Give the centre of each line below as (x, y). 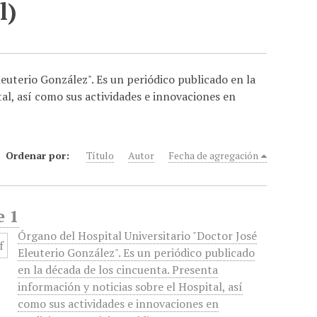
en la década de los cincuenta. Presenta (118, 270)
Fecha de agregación (214, 155)
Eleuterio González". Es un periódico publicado (137, 253)
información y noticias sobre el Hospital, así (131, 287)
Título (100, 155)
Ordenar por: (39, 155)
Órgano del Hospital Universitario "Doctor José (138, 236)
